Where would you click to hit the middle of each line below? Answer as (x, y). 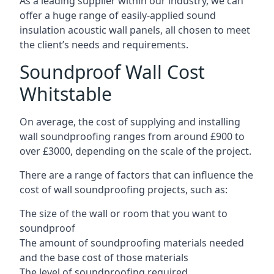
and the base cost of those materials (104, 257)
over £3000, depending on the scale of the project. (135, 151)
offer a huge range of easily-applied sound (118, 15)
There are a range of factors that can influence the (136, 175)
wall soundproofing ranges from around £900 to (132, 136)
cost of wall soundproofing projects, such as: (124, 190)
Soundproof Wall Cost (112, 72)
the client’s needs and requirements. (104, 45)
